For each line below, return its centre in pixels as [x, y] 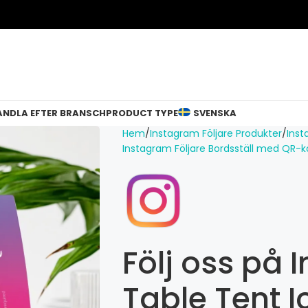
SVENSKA [214, 113]
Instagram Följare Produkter [216, 133]
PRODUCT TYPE [142, 113]
